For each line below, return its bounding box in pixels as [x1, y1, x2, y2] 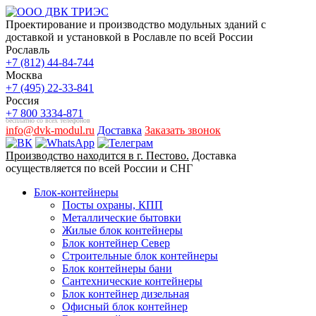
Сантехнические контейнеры [62, 275, 202, 287]
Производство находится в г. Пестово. [6, 150, 189, 162]
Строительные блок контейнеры [62, 250, 218, 262]
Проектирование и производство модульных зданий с [6, 18, 266, 30]
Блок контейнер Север [62, 237, 170, 249]
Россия [6, 95, 39, 107]
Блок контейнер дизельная [62, 288, 189, 300]
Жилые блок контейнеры [62, 224, 183, 236]
